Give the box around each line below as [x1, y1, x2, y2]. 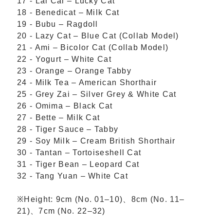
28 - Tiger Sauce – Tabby [17, 125, 119, 133]
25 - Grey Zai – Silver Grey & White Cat [17, 90, 177, 98]
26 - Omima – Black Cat [17, 101, 113, 110]
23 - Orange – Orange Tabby [17, 66, 131, 75]
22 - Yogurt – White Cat [17, 54, 111, 63]
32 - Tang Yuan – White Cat [17, 171, 128, 180]
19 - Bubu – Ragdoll [17, 19, 98, 28]
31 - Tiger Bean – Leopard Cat [17, 160, 140, 168]
